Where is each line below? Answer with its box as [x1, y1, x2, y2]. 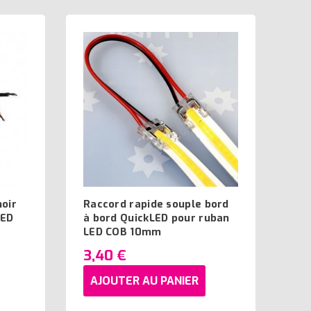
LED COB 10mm [83, 225, 162, 239]
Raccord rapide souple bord [83, 197, 229, 212]
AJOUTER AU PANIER [90, 273, 199, 288]
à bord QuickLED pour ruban [83, 211, 230, 226]
